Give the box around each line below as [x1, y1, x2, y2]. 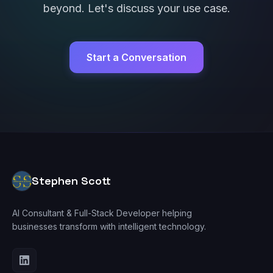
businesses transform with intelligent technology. [12, 221, 206, 232]
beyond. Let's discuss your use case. [43, 2, 230, 15]
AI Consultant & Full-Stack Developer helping [12, 208, 192, 218]
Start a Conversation [87, 51, 186, 63]
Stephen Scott [32, 174, 111, 188]
